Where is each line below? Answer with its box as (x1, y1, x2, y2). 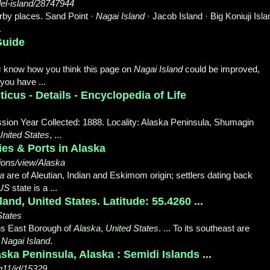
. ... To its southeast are (159, 222, 250, 233)
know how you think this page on (1, 63, 134, 74)
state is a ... (10, 182, 57, 193)
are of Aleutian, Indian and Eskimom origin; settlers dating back (4, 169, 253, 180)
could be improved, (183, 63, 260, 74)
